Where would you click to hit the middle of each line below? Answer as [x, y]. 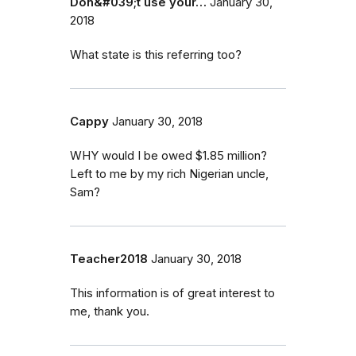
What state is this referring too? [156, 54]
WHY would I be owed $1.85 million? [168, 155]
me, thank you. [110, 311]
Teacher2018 [109, 259]
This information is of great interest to [172, 293]
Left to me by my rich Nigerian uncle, [169, 174]
